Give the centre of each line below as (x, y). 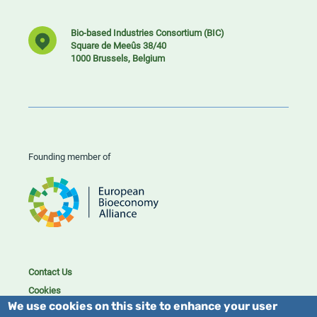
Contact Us (50, 272)
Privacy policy (56, 309)
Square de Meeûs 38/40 (130, 45)
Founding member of (77, 156)
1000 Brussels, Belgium (118, 58)
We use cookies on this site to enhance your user (143, 307)
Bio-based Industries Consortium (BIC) (159, 32)
